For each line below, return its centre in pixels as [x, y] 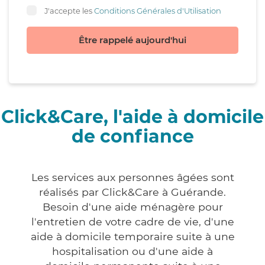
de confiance [132, 137]
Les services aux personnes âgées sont [132, 177]
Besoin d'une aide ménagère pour [132, 207]
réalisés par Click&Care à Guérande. [132, 192]
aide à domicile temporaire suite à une [132, 237]
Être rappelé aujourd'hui [132, 40]
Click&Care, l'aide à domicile [132, 117]
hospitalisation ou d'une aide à [132, 251]
